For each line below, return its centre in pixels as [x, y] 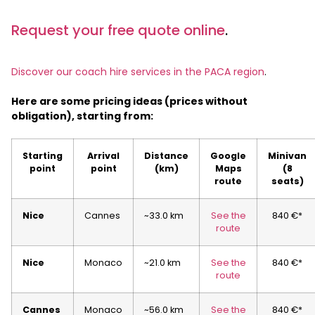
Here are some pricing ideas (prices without [129, 102]
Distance [166, 156]
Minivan [287, 156]
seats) [287, 181]
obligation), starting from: [83, 116]
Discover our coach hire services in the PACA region [138, 72]
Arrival [103, 156]
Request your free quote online [118, 31]
